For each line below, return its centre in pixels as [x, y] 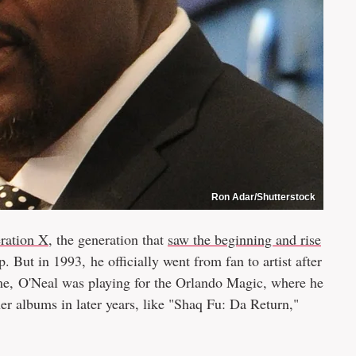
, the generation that [108, 239]
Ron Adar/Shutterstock [263, 197]
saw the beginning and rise [244, 239]
